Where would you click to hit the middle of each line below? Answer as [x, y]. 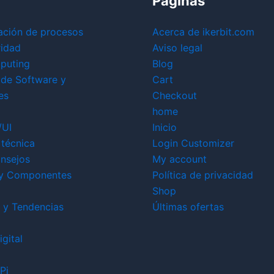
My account [180, 159]
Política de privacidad [203, 175]
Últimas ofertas [188, 207]
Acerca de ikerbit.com [203, 32]
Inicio [165, 128]
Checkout [175, 96]
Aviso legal [177, 48]
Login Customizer [193, 143]
